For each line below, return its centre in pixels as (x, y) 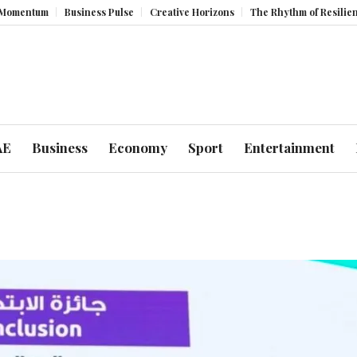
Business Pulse (61, 12)
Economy (137, 148)
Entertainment (289, 148)
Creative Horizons (153, 12)
